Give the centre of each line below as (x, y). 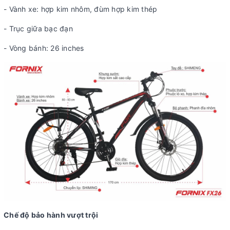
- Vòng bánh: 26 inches (44, 48)
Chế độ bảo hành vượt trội (51, 215)
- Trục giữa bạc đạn (38, 29)
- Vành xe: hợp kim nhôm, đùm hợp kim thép (81, 9)
